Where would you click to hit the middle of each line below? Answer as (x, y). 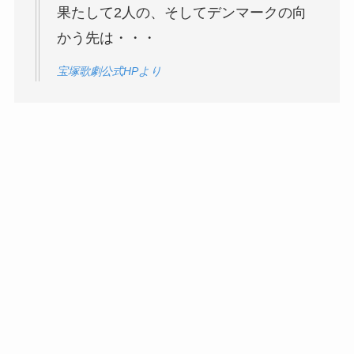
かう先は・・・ (106, 38)
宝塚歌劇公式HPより (109, 72)
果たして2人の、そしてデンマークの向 (181, 13)
